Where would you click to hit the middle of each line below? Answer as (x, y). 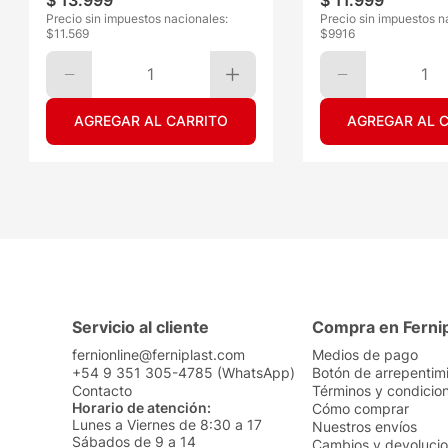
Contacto (102, 390)
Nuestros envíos (364, 426)
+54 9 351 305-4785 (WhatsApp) (183, 372)
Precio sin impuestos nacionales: (137, 19)
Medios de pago (365, 354)
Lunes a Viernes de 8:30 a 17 (167, 424)
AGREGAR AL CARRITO (150, 121)
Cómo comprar (360, 408)
